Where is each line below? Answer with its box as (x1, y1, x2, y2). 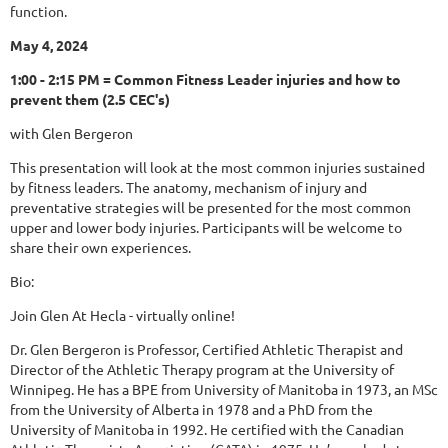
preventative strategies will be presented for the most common (10, 198, 411, 217)
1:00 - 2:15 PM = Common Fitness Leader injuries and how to (10, 70, 401, 89)
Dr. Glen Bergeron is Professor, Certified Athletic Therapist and (10, 340, 403, 359)
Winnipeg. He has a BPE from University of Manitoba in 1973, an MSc (10, 380, 438, 399)
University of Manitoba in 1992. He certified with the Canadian (10, 420, 404, 439)
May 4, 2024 (10, 36, 88, 55)
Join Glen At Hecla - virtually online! (10, 306, 235, 325)
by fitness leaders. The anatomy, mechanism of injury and (10, 178, 367, 197)
